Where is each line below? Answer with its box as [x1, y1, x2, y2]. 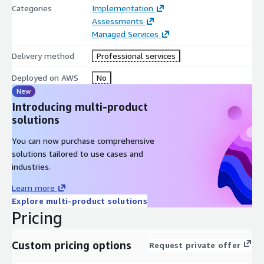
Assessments [91, 15, 143, 26]
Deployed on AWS [12, 72, 78, 82]
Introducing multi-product [12, 100, 148, 113]
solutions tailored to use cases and [12, 148, 143, 159]
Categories [12, 2, 52, 13]
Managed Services [91, 28, 159, 39]
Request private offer [148, 239, 240, 250]
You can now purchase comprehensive [12, 135, 154, 146]
